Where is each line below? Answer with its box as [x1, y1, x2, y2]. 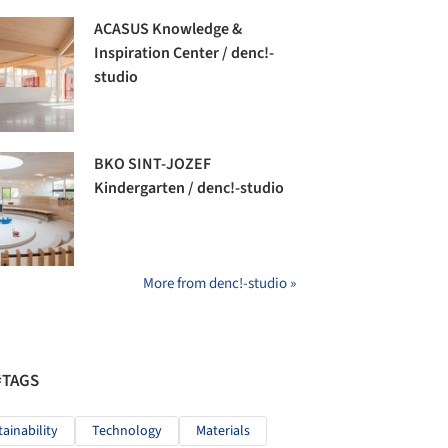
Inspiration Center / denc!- [94, 42, 275, 65]
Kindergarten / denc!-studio [94, 177, 285, 200]
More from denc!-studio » [143, 273, 296, 295]
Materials [196, 421, 250, 442]
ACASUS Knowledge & [94, 18, 243, 41]
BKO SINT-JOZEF [94, 153, 212, 176]
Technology [92, 421, 162, 442]
